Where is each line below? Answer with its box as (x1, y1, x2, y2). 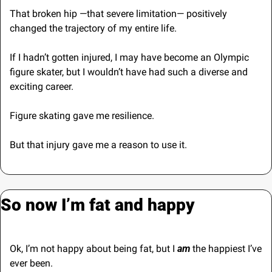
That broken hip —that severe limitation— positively (10, 7, 227, 19)
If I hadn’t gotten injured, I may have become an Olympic (10, 51, 249, 63)
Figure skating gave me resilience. (10, 109, 157, 121)
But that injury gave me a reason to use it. (10, 138, 187, 151)
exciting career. (10, 80, 73, 92)
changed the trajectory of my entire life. (10, 22, 177, 34)
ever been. (10, 257, 53, 269)
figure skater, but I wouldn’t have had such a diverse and (10, 66, 248, 78)
